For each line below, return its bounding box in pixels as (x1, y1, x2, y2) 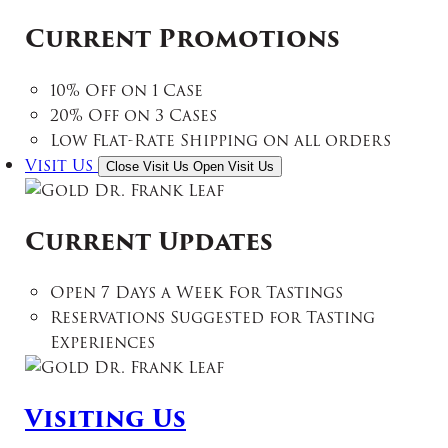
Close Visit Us (106, 158, 189, 174)
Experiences (50, 330, 155, 356)
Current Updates (25, 222, 273, 260)
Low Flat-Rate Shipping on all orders (50, 127, 391, 153)
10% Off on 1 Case (50, 77, 203, 103)
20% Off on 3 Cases (50, 102, 217, 128)
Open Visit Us (193, 158, 274, 174)
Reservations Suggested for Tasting (50, 305, 375, 331)
